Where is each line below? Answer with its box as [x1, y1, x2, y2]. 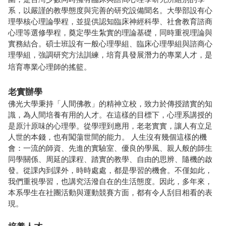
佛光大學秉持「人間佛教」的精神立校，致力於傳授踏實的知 [8, 100, 212, 108]
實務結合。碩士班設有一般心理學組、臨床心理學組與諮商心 [8, 40, 212, 48]
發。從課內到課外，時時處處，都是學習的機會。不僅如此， [8, 166, 212, 175]
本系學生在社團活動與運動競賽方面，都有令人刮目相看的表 [8, 189, 212, 197]
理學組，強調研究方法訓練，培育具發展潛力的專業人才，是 [8, 51, 212, 59]
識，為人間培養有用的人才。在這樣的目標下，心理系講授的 [8, 111, 212, 119]
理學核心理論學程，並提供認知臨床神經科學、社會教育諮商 [8, 18, 212, 26]
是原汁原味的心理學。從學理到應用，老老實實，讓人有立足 [8, 122, 212, 130]
